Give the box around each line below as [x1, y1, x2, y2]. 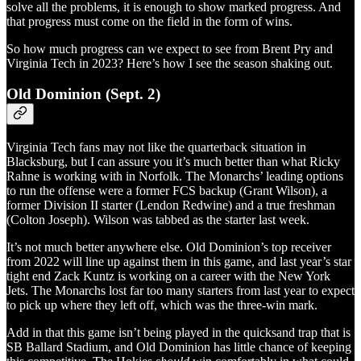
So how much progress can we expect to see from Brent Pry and [6, 41, 333, 56]
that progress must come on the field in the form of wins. [6, 14, 293, 28]
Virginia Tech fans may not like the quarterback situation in [6, 139, 306, 154]
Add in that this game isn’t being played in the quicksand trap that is [6, 325, 351, 339]
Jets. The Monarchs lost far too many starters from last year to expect [6, 283, 355, 297]
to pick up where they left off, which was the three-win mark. [6, 297, 317, 312]
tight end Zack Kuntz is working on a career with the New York [6, 268, 330, 283]
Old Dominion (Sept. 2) [6, 85, 160, 103]
